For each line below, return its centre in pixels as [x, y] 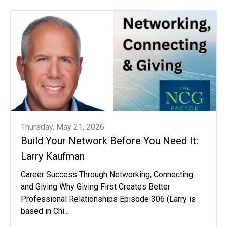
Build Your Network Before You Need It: [109, 141]
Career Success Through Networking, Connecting [107, 174]
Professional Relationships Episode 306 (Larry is [108, 199]
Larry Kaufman [53, 156]
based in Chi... [45, 211]
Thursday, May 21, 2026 [63, 127]
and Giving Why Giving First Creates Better [96, 186]
